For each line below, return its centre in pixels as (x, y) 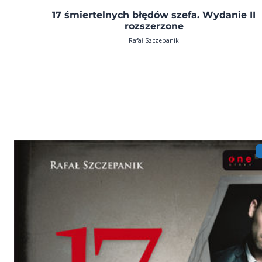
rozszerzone (154, 26)
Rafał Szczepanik (154, 40)
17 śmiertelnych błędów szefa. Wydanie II (154, 15)
